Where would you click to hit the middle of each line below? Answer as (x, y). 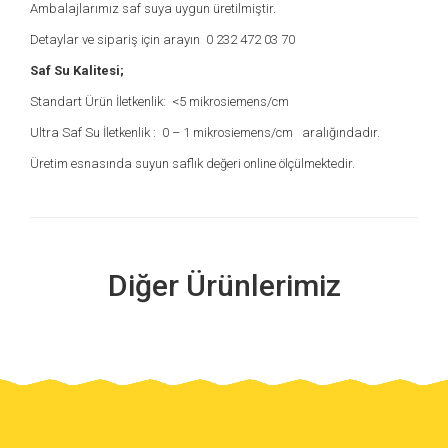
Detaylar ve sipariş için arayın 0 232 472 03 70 (162, 39)
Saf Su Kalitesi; (77, 70)
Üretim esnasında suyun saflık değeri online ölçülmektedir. (192, 163)
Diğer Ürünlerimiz (224, 285)
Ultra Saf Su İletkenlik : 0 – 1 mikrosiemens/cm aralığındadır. (205, 132)
